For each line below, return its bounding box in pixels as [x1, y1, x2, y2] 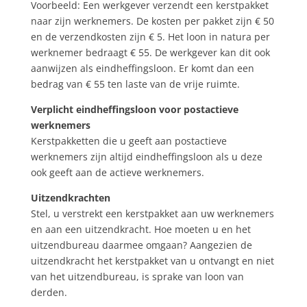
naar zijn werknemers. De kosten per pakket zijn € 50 [30, 14, 274, 27]
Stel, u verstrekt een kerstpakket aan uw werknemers [30, 206, 274, 220]
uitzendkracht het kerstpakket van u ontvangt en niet [30, 254, 274, 267]
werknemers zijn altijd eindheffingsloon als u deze [30, 149, 262, 163]
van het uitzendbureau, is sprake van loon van [30, 269, 244, 283]
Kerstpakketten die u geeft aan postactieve [30, 134, 227, 147]
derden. [30, 285, 67, 299]
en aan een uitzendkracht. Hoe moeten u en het [30, 222, 251, 236]
